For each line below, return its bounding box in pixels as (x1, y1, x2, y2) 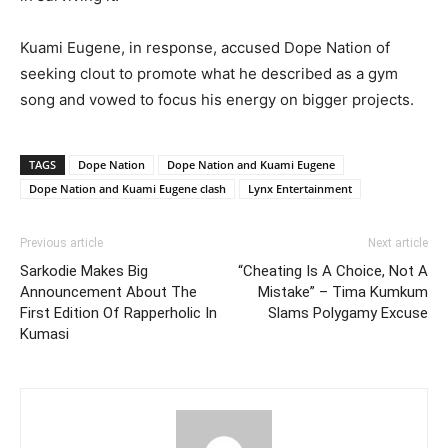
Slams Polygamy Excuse (268, 304, 428, 322)
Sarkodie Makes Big (20, 262, 148, 280)
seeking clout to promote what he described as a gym (20, 64, 398, 83)
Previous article (20, 236, 103, 250)
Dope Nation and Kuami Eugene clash (29, 181, 226, 196)
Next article (368, 236, 428, 250)
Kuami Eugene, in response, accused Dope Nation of (20, 38, 390, 57)
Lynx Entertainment (248, 181, 352, 196)
